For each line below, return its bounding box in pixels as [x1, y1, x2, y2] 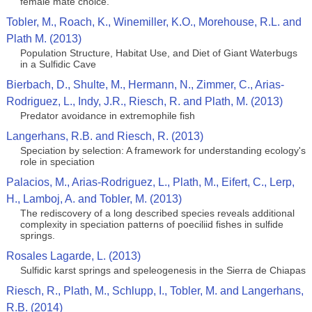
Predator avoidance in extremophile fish [19, 110, 195, 121]
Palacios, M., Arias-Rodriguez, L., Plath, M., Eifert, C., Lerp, [6, 176, 295, 188]
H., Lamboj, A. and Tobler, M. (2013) [6, 193, 182, 205]
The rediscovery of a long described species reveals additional [19, 208, 295, 219]
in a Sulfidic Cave [19, 58, 96, 70]
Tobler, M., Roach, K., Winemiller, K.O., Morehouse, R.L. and [6, 16, 302, 28]
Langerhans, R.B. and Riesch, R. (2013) [6, 130, 203, 142]
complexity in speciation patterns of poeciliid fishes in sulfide [19, 219, 283, 230]
